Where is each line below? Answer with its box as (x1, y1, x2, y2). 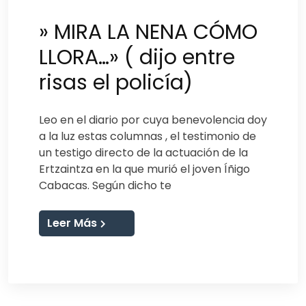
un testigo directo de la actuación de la (39, 144, 248, 161)
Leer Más (47, 214, 97, 231)
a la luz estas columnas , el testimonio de (39, 128, 256, 144)
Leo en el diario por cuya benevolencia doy (39, 111, 267, 128)
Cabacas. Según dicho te (39, 177, 171, 193)
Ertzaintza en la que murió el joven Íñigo (39, 161, 250, 177)
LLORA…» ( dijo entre (39, 42, 235, 72)
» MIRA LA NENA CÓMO (39, 17, 258, 46)
